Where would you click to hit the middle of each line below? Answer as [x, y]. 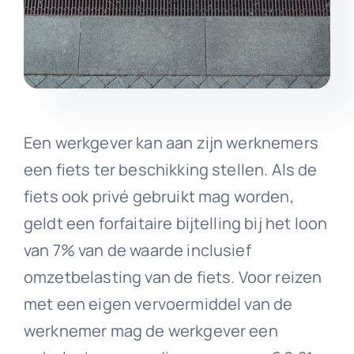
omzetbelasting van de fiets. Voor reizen [173, 277]
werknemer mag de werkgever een [151, 330]
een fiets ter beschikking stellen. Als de [170, 169]
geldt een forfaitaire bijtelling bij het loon [175, 223]
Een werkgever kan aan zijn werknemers [171, 142]
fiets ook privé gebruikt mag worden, [158, 196]
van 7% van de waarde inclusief [137, 250]
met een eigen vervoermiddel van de [158, 303]
